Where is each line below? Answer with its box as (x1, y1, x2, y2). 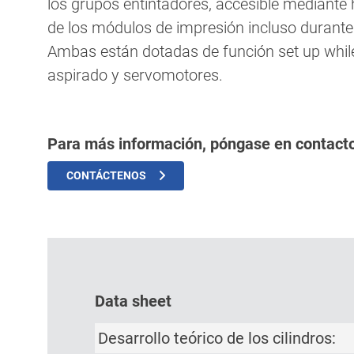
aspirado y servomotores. (47, 65, 223, 85)
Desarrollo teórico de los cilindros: (98, 328, 336, 348)
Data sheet (95, 291, 171, 311)
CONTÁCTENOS (66, 168, 146, 182)
